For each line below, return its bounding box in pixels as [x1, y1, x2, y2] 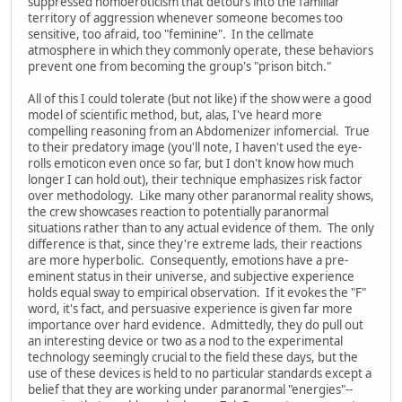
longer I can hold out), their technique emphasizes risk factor [28, 170, 363, 188]
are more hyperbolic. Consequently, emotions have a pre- [28, 251, 348, 268]
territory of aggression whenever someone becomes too [28, 9, 343, 26]
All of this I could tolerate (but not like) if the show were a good [28, 90, 371, 107]
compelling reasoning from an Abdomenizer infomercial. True [28, 122, 370, 139]
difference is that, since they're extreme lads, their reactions [28, 235, 362, 252]
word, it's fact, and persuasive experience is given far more [28, 300, 353, 317]
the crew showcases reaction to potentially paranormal [28, 203, 328, 220]
